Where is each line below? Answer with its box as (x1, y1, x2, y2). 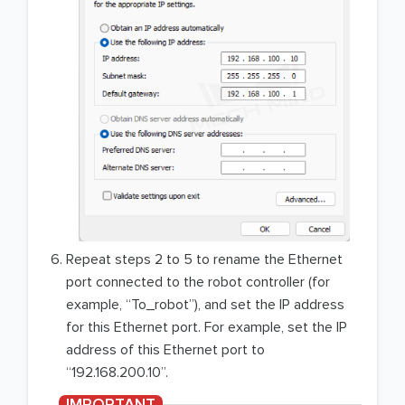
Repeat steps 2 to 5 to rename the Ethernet (66, 250, 343, 268)
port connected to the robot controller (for (66, 273, 330, 291)
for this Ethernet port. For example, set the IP (66, 318, 347, 336)
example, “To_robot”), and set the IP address (66, 296, 344, 314)
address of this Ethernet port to (66, 341, 265, 359)
